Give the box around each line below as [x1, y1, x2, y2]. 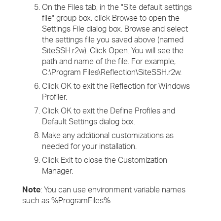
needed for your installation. [42, 141, 137, 151]
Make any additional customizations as [42, 130, 174, 140]
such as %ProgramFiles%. [22, 195, 112, 205]
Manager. [42, 166, 73, 176]
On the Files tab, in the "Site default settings [42, 2, 192, 12]
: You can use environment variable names [40, 184, 185, 194]
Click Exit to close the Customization [42, 155, 167, 165]
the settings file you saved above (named [42, 35, 184, 44]
